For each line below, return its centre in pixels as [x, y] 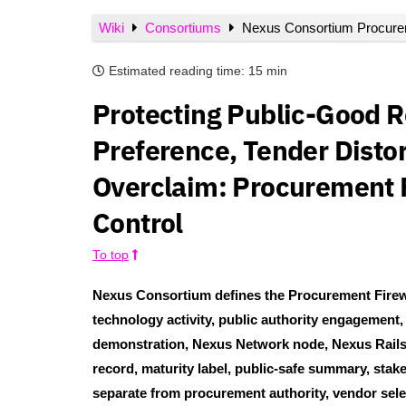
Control [138, 223]
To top [111, 256]
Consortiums [185, 27]
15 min [268, 72]
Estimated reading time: [177, 72]
